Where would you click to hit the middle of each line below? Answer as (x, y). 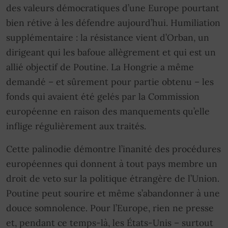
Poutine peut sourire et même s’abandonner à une (113, 193)
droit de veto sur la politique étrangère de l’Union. (113, 178)
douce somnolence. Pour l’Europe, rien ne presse (110, 208)
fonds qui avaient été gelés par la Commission (103, 96)
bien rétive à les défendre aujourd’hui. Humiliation (113, 22)
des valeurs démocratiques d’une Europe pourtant (113, 8)
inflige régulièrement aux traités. (76, 126)
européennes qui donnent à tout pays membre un (112, 163)
